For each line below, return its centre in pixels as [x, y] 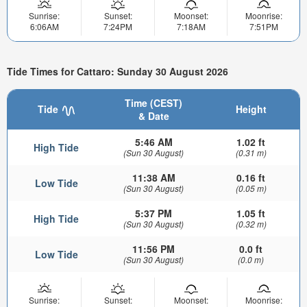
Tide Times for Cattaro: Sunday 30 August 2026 [118, 71]
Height [251, 109]
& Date [153, 116]
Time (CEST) [153, 103]
